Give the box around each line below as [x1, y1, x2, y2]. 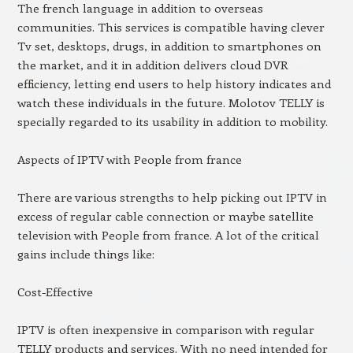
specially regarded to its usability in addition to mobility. [17, 113, 328, 129]
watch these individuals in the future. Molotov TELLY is [17, 95, 325, 110]
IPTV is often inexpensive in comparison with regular [17, 321, 314, 337]
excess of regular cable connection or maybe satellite [17, 208, 314, 224]
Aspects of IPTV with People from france [17, 151, 242, 167]
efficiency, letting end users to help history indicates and [17, 76, 331, 91]
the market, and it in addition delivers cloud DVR [17, 57, 288, 72]
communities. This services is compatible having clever [17, 19, 325, 35]
